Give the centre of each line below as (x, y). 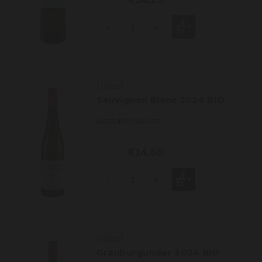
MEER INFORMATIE (128, 121)
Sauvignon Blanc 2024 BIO (161, 100)
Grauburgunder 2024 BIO (158, 252)
